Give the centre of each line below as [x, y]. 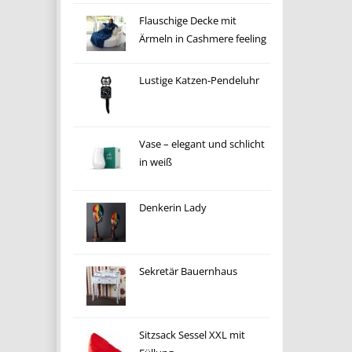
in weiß [155, 162]
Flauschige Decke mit [187, 21]
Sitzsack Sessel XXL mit [192, 335]
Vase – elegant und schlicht [202, 144]
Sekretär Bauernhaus [188, 271]
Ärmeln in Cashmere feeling [202, 39]
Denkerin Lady [172, 208]
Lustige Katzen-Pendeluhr [199, 81]
